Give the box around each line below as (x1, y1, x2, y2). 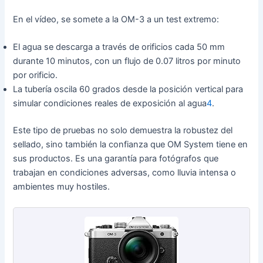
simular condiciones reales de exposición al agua (13, 98, 207, 109)
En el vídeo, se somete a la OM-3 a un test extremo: (13, 14, 220, 25)
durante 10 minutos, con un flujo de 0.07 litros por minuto (13, 56, 241, 67)
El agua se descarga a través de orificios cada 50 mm (13, 42, 225, 53)
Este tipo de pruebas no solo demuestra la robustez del (13, 125, 233, 136)
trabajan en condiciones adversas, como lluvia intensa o (13, 167, 237, 178)
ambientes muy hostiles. (13, 181, 110, 193)
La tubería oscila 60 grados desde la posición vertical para (13, 84, 244, 95)
